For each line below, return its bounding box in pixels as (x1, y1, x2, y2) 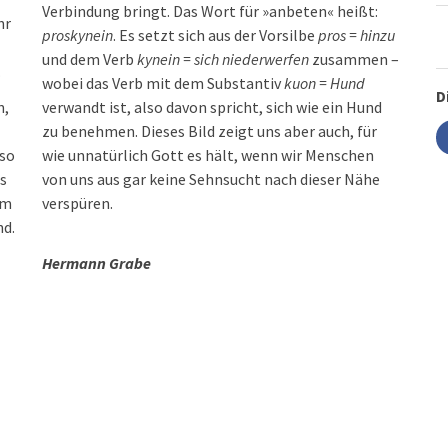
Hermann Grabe (42, 253, 152, 273)
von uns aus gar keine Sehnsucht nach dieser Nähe (42, 169, 381, 189)
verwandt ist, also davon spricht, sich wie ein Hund (42, 97, 383, 117)
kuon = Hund (284, 73, 366, 93)
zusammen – (309, 49, 400, 69)
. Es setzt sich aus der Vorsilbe (113, 25, 319, 45)
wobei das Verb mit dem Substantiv (42, 73, 285, 93)
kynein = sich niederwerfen (137, 49, 310, 69)
